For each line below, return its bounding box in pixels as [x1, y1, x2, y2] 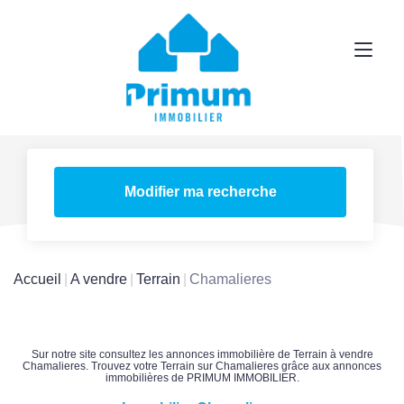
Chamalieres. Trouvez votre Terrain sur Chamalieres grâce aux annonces [23, 359, 381, 372]
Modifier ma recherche [124, 184, 277, 199]
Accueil [14, 271, 61, 287]
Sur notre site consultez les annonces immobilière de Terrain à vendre [31, 347, 373, 361]
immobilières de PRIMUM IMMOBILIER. [105, 371, 299, 384]
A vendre [70, 271, 127, 287]
